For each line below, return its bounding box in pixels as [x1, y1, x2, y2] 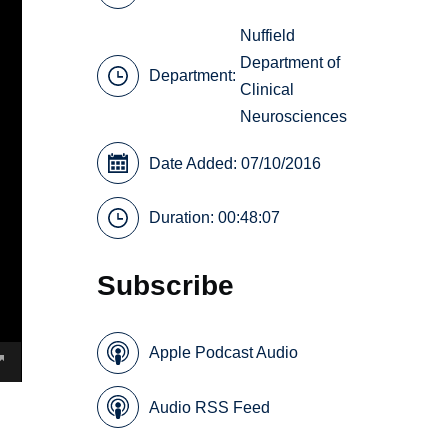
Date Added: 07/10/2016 [149, 154, 322, 172]
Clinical [240, 80, 295, 98]
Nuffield [240, 26, 296, 44]
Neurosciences [240, 107, 348, 125]
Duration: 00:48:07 [149, 209, 281, 227]
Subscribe [97, 269, 235, 302]
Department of [240, 53, 341, 71]
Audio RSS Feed [149, 398, 271, 416]
